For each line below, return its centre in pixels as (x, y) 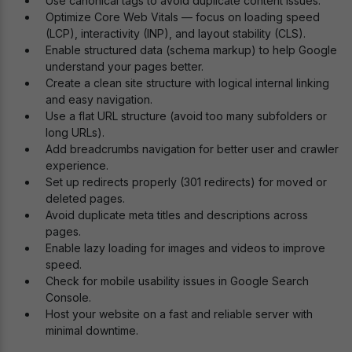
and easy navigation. (99, 100)
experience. (77, 166)
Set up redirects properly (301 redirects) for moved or (186, 182)
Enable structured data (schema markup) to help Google (191, 50)
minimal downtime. (92, 331)
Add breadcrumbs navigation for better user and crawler (192, 149)
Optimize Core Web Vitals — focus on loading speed (183, 17)
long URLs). (75, 133)
